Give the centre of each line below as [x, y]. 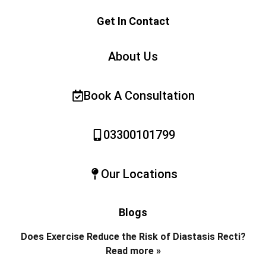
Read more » [133, 251]
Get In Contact [133, 21]
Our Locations [139, 174]
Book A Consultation [139, 95]
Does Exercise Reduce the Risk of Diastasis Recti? [133, 236]
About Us [133, 56]
